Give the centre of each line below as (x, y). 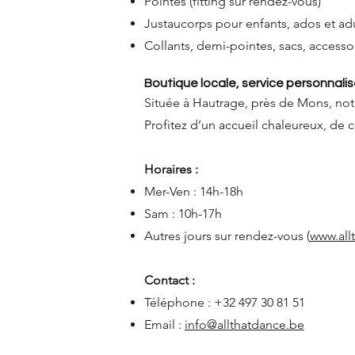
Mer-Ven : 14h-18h (194, 191)
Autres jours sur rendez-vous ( (227, 236)
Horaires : (171, 169)
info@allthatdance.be (244, 324)
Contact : (170, 280)
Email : (164, 324)
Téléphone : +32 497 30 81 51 (225, 302)
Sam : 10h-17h (183, 214)
